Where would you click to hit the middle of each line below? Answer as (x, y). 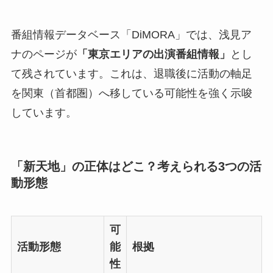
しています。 (44, 113)
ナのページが (44, 55)
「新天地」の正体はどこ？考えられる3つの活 (136, 167)
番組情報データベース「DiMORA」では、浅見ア (131, 35)
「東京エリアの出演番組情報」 (153, 55)
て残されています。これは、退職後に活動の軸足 (131, 74)
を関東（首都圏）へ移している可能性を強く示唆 (131, 94)
